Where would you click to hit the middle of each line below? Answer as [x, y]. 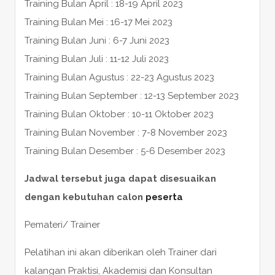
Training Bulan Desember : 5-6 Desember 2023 [125, 151]
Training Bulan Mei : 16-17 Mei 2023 [98, 22]
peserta [164, 197]
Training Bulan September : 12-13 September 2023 [131, 95]
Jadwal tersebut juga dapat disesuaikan [120, 178]
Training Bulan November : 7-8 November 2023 [126, 132]
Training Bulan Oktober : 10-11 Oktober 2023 [119, 114]
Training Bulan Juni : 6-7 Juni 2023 [97, 40]
